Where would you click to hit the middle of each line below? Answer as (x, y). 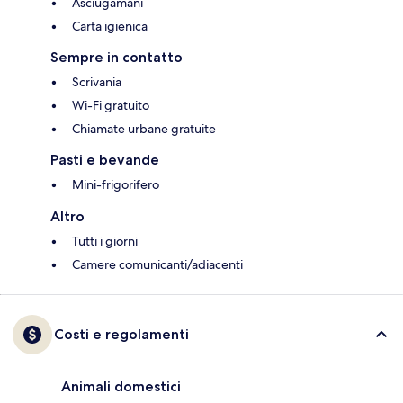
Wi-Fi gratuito (111, 106)
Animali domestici (121, 387)
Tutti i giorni (105, 242)
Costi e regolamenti (121, 335)
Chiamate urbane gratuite (144, 129)
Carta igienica (110, 27)
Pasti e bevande (105, 160)
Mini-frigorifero (116, 185)
